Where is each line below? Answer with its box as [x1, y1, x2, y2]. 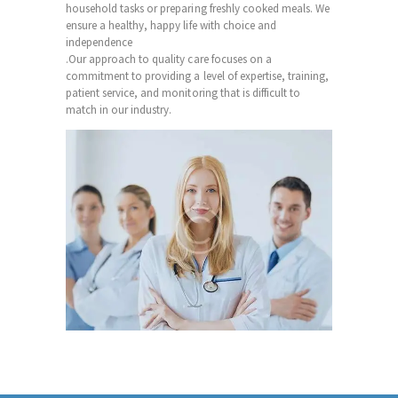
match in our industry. [66, 101, 172, 117]
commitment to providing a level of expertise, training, [66, 68, 330, 84]
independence [66, 34, 133, 50]
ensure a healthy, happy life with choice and [66, 17, 276, 33]
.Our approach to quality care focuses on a [66, 51, 272, 67]
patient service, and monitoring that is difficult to [66, 84, 301, 100]
